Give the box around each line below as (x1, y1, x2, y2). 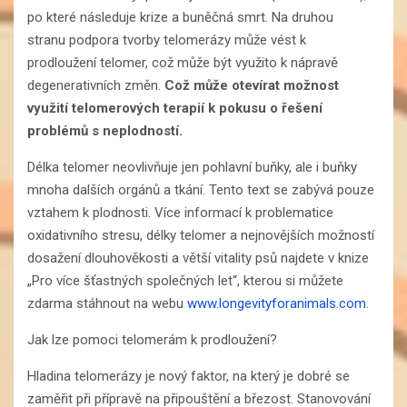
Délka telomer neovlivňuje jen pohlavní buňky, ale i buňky (27, 158, 357, 175)
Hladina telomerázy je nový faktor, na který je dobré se (27, 367, 350, 384)
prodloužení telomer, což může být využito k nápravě (27, 54, 338, 71)
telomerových (72, 99, 160, 116)
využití (27, 99, 72, 116)
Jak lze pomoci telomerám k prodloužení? (27, 331, 277, 348)
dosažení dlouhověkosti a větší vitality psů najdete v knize (27, 249, 369, 266)
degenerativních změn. (27, 76, 164, 94)
